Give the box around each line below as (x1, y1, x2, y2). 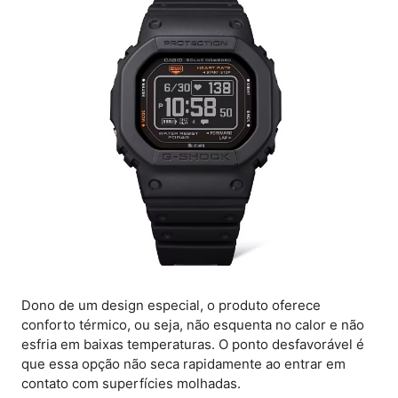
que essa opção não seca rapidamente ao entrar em (21, 355, 346, 373)
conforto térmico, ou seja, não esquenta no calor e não (21, 316, 364, 334)
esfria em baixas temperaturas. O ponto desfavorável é (21, 336, 364, 354)
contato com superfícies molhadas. (21, 375, 241, 393)
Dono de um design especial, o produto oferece (21, 297, 321, 314)
